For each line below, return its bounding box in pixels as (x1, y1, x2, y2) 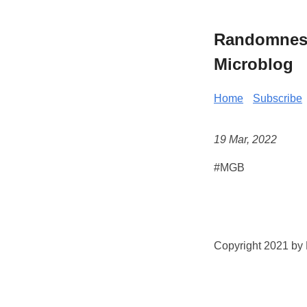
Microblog (214, 54, 293, 73)
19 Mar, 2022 (214, 134, 277, 146)
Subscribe (253, 92, 302, 104)
